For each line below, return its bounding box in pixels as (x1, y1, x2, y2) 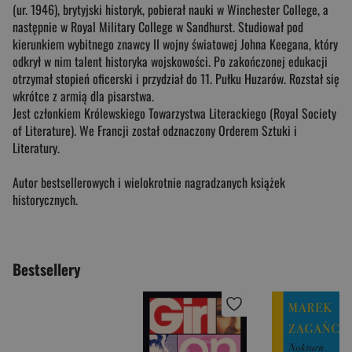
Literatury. (13, 137, 60, 157)
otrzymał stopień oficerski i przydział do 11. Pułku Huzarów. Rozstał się (13, 68, 339, 88)
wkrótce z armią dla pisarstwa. (13, 86, 154, 105)
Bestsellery (13, 257, 81, 280)
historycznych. (13, 189, 78, 209)
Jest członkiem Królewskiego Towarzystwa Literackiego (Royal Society (13, 103, 336, 123)
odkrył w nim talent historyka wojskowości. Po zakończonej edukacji (13, 51, 328, 71)
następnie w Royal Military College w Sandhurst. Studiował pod (13, 16, 303, 36)
